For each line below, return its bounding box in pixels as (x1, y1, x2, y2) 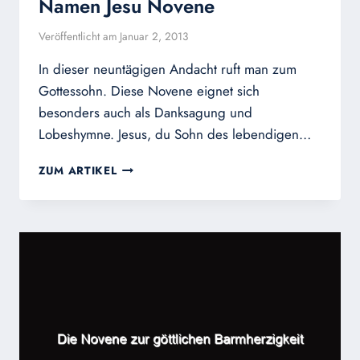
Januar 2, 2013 (120, 28, 189, 45)
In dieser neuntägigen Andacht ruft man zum (39, 59, 297, 80)
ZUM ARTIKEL (39, 162, 117, 179)
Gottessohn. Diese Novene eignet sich (39, 81, 260, 101)
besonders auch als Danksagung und (39, 103, 252, 123)
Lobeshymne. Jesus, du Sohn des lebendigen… (39, 125, 311, 145)
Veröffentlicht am (39, 28, 117, 45)
